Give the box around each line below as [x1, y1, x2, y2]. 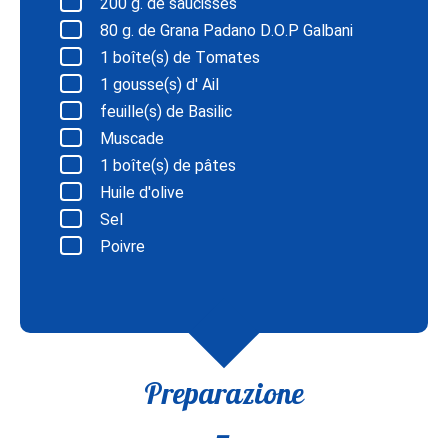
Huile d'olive [100, 183, 184, 202]
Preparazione [144, 374, 304, 412]
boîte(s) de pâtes [109, 156, 236, 175]
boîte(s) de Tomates [109, 48, 260, 67]
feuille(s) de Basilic [100, 102, 232, 121]
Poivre [100, 237, 145, 256]
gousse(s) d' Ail [109, 75, 219, 94]
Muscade [100, 129, 164, 148]
